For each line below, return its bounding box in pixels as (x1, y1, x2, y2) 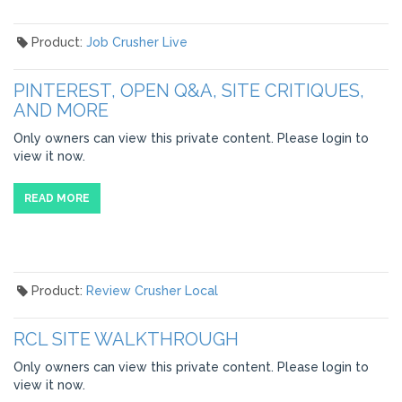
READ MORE (24, 192, 90, 205)
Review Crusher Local (85, 284, 218, 298)
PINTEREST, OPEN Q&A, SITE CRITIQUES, (13, 80, 364, 101)
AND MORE (13, 100, 109, 121)
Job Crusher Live (85, 35, 188, 49)
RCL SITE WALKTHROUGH (13, 328, 239, 350)
